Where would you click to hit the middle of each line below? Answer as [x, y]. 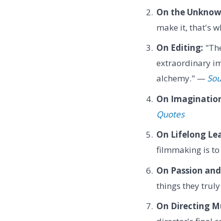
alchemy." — [182, 78]
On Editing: [180, 48]
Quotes [170, 114]
